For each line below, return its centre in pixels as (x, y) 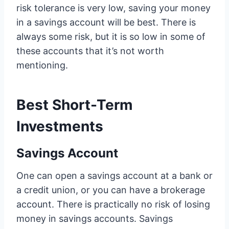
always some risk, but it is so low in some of (111, 37)
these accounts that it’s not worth (90, 51)
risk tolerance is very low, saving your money (113, 8)
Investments (60, 126)
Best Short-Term (75, 105)
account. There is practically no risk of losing (113, 204)
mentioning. (42, 65)
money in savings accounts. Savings (95, 219)
